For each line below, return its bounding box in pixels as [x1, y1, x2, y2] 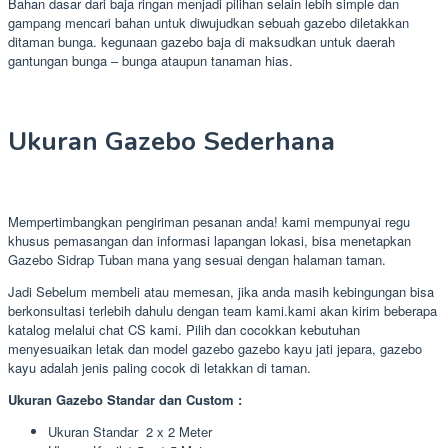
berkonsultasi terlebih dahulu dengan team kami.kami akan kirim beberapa [8, 301, 437, 321]
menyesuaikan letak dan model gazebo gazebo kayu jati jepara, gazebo [8, 339, 422, 359]
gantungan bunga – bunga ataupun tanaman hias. [8, 51, 293, 71]
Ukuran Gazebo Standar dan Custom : [8, 390, 242, 410]
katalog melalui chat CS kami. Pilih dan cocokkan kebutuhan [8, 320, 360, 340]
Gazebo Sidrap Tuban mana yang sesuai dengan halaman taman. [8, 250, 386, 270]
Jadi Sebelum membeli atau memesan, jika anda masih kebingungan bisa [8, 282, 434, 302]
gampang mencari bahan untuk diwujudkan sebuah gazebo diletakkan [8, 13, 409, 33]
